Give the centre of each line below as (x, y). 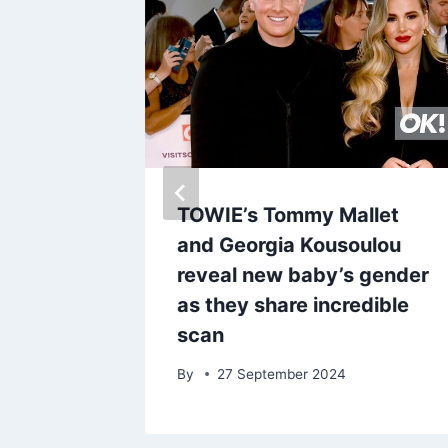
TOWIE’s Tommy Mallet (288, 215)
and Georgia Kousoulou (289, 245)
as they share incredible (293, 305)
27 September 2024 (282, 373)
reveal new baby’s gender (303, 275)
